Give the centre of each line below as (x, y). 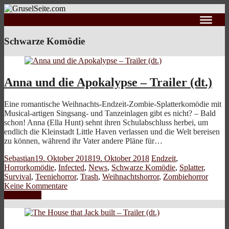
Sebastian (19, 158)
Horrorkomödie (29, 168)
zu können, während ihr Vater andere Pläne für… (83, 141)
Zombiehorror (186, 177)
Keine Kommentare (36, 186)
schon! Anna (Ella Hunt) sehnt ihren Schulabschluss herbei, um (106, 123)
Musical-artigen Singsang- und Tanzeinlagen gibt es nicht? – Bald (110, 113)
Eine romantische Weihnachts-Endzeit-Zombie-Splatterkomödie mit (113, 104)
